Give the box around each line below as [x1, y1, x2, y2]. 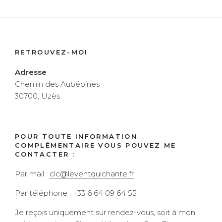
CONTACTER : [15, 150, 75, 158]
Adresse [15, 67, 47, 77]
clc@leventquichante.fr [50, 169, 134, 179]
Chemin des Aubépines [15, 79, 100, 89]
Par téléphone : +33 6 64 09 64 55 [15, 188, 137, 198]
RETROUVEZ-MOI [15, 48, 88, 56]
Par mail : [15, 169, 50, 179]
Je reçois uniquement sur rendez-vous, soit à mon [15, 208, 195, 218]
